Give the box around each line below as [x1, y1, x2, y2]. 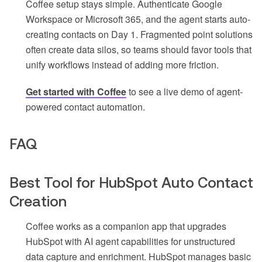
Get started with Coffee [26, 85, 126, 99]
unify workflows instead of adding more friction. [26, 58, 219, 72]
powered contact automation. [26, 100, 145, 114]
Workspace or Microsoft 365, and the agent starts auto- [26, 12, 250, 26]
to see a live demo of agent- [126, 85, 243, 99]
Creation [9, 193, 67, 210]
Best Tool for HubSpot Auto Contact [9, 174, 253, 191]
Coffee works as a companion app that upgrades [26, 219, 226, 233]
